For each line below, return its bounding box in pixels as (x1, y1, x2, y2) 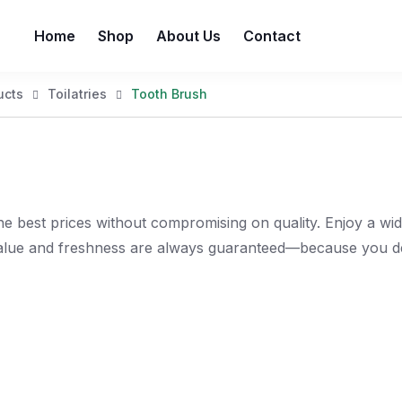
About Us (155, 27, 221, 45)
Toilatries (48, 86, 107, 101)
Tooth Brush (131, 86, 207, 101)
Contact (242, 27, 301, 45)
